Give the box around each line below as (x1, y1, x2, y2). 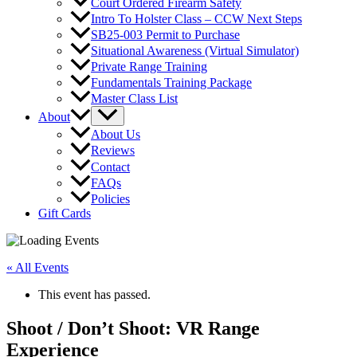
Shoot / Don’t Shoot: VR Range (6, 317, 260, 339)
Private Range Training (91, 60, 207, 74)
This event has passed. (38, 287, 151, 301)
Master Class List (91, 92, 178, 106)
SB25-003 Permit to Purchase (91, 28, 240, 42)
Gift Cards (38, 206, 91, 220)
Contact (91, 159, 130, 174)
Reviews (91, 143, 135, 158)
